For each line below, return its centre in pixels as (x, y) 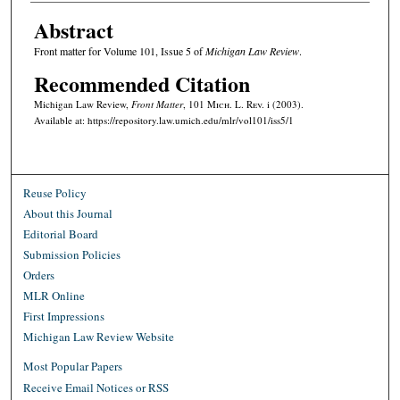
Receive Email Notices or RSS (96, 387)
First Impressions (64, 316)
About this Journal (68, 213)
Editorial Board (61, 233)
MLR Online (54, 295)
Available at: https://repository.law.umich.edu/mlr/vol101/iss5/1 (163, 120)
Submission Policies (72, 254)
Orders (39, 275)
